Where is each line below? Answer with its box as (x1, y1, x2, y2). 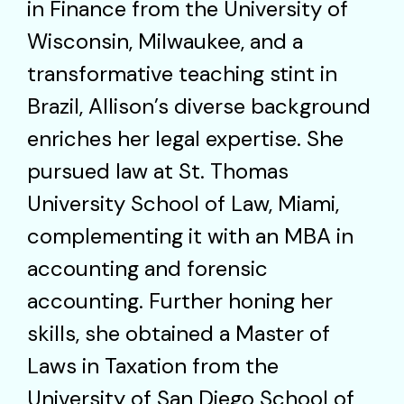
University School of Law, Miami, (27, 188, 339, 217)
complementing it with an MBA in (27, 221, 353, 250)
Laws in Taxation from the (27, 351, 279, 380)
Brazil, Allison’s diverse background (27, 91, 371, 120)
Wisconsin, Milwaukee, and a (27, 26, 303, 55)
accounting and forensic (27, 253, 268, 282)
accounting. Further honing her (27, 286, 333, 315)
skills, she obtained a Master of (27, 318, 330, 347)
